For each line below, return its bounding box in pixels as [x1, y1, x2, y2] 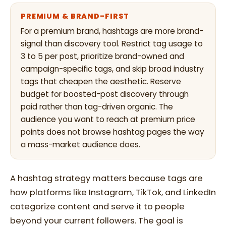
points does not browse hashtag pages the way [21, 127, 204, 137]
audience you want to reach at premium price [21, 114, 195, 125]
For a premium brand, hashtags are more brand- [21, 26, 203, 36]
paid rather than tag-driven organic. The [21, 101, 173, 112]
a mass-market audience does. [21, 139, 140, 150]
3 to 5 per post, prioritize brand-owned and [21, 51, 184, 62]
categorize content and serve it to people [10, 201, 185, 212]
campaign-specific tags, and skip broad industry [21, 64, 204, 74]
